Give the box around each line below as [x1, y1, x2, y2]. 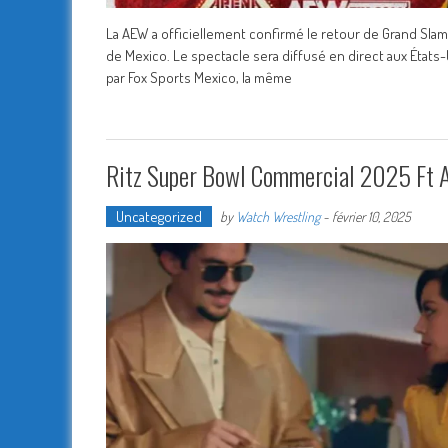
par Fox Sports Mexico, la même [106, 68, 292, 88]
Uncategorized [116, 207, 202, 227]
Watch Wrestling [236, 208, 320, 226]
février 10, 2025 [332, 208, 411, 226]
